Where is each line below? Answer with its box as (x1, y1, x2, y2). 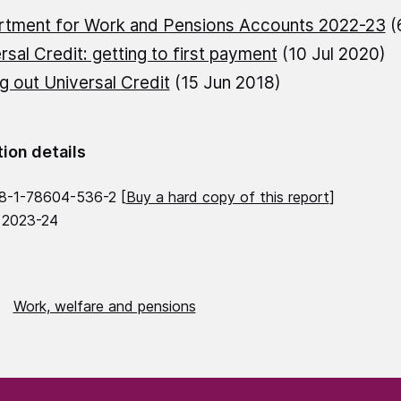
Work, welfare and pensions (13, 297, 196, 316)
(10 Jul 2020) (277, 44, 386, 65)
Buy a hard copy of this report (125, 188, 329, 207)
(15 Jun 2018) (169, 73, 281, 94)
